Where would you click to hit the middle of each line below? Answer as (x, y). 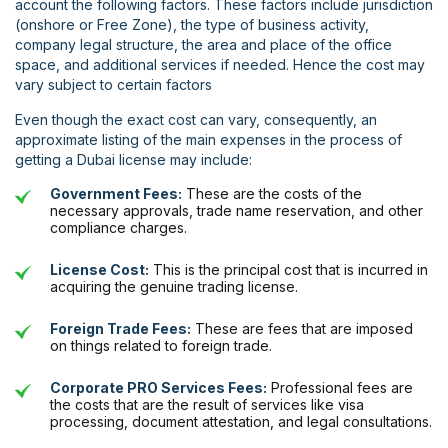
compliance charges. (118, 228)
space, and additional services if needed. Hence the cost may (220, 65)
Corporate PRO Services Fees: (158, 388)
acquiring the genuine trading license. (174, 287)
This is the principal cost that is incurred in (288, 270)
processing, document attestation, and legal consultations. (241, 422)
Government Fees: (116, 194)
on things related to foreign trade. (161, 346)
